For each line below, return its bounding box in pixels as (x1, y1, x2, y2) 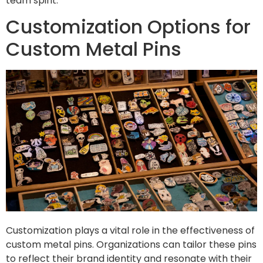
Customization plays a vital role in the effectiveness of (6, 224, 255, 238)
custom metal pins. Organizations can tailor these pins (6, 238, 257, 252)
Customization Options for (6, 14, 251, 41)
